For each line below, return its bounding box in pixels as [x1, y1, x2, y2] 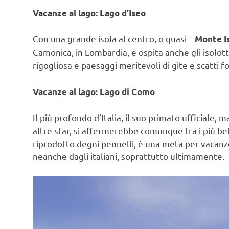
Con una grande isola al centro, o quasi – [33, 33, 195, 44]
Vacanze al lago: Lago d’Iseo [33, 7, 146, 18]
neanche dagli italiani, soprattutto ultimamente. [33, 151, 224, 162]
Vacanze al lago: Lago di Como [33, 86, 155, 97]
